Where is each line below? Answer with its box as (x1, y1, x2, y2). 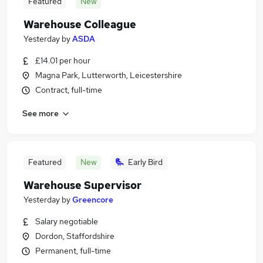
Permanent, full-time (35, 245, 111, 256)
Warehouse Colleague (23, 18, 136, 31)
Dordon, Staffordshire (35, 231, 114, 241)
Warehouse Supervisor (23, 178, 141, 192)
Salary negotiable (35, 216, 98, 227)
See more (22, 107, 59, 119)
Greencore (72, 194, 113, 205)
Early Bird (128, 157, 163, 167)
